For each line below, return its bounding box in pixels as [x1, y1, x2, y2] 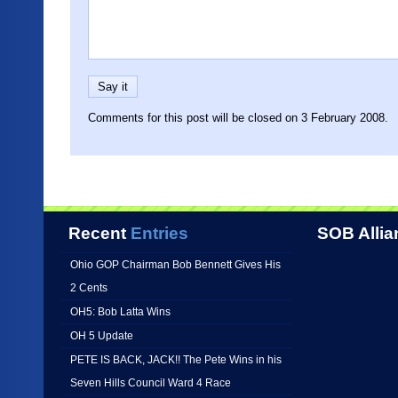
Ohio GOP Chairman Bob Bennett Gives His [70, 259, 281, 270]
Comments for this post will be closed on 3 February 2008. [88, 111, 388, 124]
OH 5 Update [70, 330, 133, 341]
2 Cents [70, 282, 107, 293]
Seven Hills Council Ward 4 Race [70, 377, 231, 388]
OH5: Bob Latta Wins [70, 306, 171, 317]
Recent [68, 224, 126, 243]
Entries [126, 224, 188, 243]
